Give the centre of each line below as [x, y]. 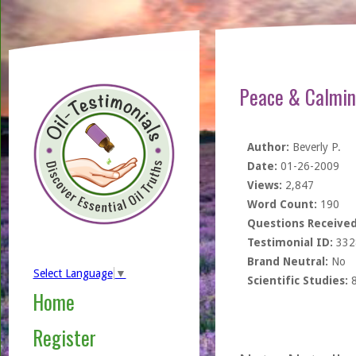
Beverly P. [315, 147]
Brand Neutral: [287, 261]
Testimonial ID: [290, 242]
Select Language [73, 274]
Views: [264, 185]
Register [64, 338]
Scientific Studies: [297, 281]
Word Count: [282, 204]
